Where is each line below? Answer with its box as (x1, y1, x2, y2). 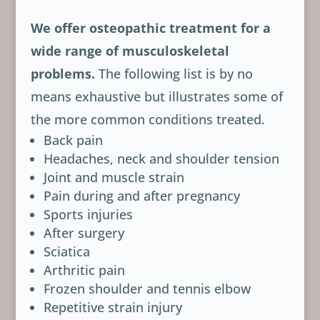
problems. (30, 64, 95, 82)
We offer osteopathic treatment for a (30, 19, 271, 36)
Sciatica (43, 242, 90, 260)
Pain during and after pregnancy (43, 186, 240, 204)
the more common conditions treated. (30, 110, 265, 128)
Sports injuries (43, 205, 133, 223)
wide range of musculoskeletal (30, 41, 229, 59)
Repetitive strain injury (43, 298, 182, 316)
